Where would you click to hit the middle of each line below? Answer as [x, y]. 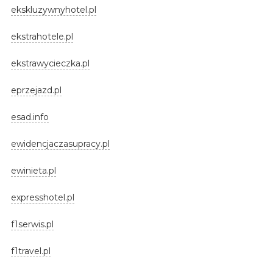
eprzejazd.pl [36, 90]
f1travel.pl [30, 251]
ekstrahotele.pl [42, 36]
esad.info [30, 117]
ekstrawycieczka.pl [50, 63]
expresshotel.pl [42, 197]
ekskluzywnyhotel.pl [53, 9]
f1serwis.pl [32, 224]
